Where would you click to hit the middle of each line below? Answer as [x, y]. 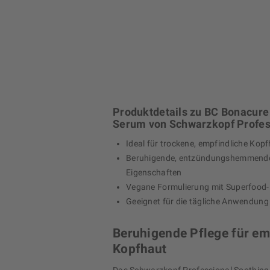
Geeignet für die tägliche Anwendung [197, 202]
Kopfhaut [140, 249]
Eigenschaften [154, 173]
